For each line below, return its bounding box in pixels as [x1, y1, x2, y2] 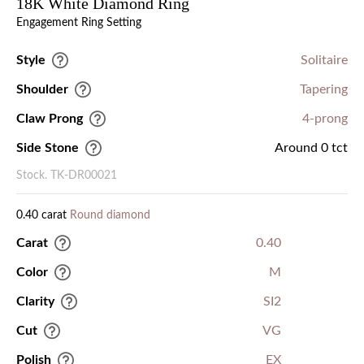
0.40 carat [16, 210, 70, 222]
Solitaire [301, 54, 348, 67]
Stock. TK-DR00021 [16, 170, 117, 182]
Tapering [300, 83, 348, 97]
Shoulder [16, 83, 68, 97]
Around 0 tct [275, 141, 348, 155]
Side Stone [16, 141, 79, 155]
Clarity [16, 295, 54, 309]
